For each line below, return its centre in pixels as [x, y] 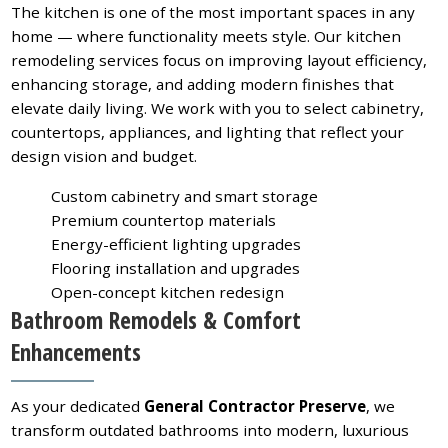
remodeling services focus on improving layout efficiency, [219, 60]
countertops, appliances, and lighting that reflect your [208, 132]
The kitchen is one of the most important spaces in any [213, 12]
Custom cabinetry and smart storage [185, 196]
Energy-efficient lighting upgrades [176, 244]
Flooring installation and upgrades [176, 268]
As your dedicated [78, 405]
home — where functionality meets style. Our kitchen [206, 36]
